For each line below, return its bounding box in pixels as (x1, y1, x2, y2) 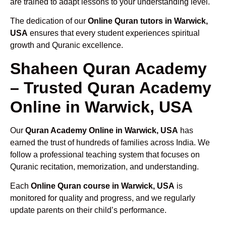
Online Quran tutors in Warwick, (88, 17, 208, 26)
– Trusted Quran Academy (10, 78, 211, 97)
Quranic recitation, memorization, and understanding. (10, 162, 199, 171)
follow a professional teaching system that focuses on (10, 150, 200, 159)
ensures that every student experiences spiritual (28, 29, 200, 38)
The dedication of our (10, 17, 88, 26)
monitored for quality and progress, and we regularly (10, 193, 195, 202)
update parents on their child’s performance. (10, 205, 166, 214)
